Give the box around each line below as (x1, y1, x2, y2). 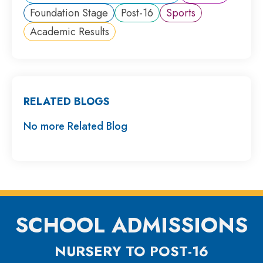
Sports (166, 5, 195, 21)
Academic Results (30, 23, 109, 39)
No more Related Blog (23, 118, 127, 134)
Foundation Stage (30, 5, 108, 21)
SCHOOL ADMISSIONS (15, 209, 248, 241)
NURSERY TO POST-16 (55, 240, 208, 261)
